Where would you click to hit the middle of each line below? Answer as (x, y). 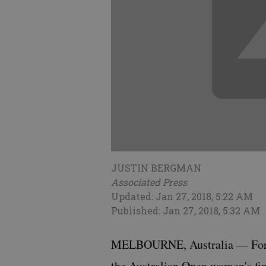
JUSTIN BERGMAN (156, 168)
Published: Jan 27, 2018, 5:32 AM (186, 211)
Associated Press (149, 182)
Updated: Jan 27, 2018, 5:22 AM (182, 197)
